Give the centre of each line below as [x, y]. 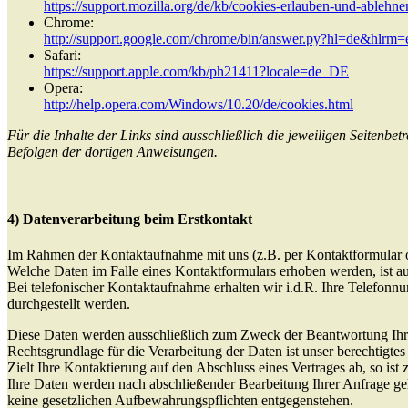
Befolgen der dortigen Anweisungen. [112, 152]
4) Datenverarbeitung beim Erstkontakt [130, 219]
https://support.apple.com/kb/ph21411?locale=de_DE [196, 72]
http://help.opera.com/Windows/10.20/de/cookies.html [199, 105]
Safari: [62, 56]
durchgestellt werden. [69, 303]
